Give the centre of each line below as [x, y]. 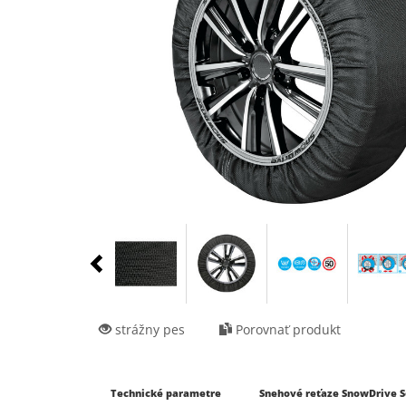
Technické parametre [166, 393]
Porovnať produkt [286, 329]
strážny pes [148, 329]
